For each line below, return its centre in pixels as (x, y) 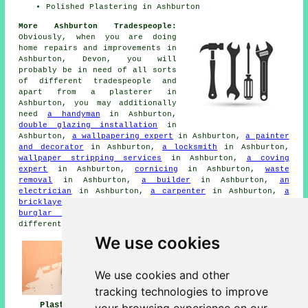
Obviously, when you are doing (98, 37)
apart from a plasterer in (98, 92)
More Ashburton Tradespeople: (98, 26)
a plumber (176, 202)
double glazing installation (88, 125)
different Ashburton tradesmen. (91, 224)
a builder (166, 180)
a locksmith (190, 147)
